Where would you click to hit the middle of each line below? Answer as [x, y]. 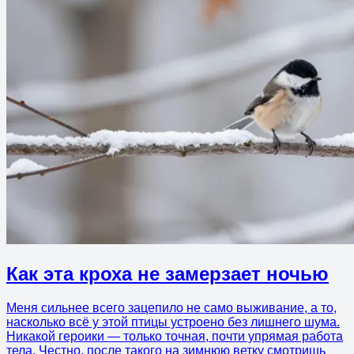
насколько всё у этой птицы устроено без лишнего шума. [173, 322]
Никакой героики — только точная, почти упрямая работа [175, 336]
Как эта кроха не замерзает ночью [168, 273]
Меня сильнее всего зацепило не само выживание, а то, [171, 307]
